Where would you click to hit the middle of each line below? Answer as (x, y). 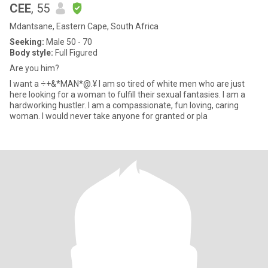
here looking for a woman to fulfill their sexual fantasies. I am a (127, 95)
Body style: (31, 53)
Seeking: (27, 42)
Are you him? (34, 68)
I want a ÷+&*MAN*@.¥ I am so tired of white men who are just (25, 84)
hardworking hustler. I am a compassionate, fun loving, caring (124, 105)
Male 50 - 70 (68, 42)
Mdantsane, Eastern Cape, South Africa (84, 26)
